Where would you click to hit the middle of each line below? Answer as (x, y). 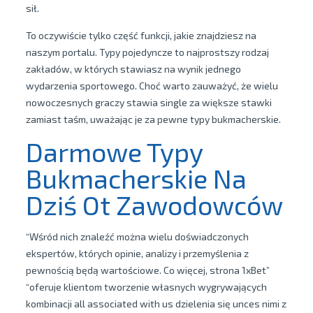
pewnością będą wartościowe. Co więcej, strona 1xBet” (147, 270)
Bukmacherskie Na (136, 178)
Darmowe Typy (114, 152)
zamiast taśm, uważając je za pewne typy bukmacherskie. (153, 119)
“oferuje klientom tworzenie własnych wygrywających (146, 287)
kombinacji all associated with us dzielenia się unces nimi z (156, 304)
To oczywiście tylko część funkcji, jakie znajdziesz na (141, 35)
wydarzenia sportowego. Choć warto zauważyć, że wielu (152, 86)
